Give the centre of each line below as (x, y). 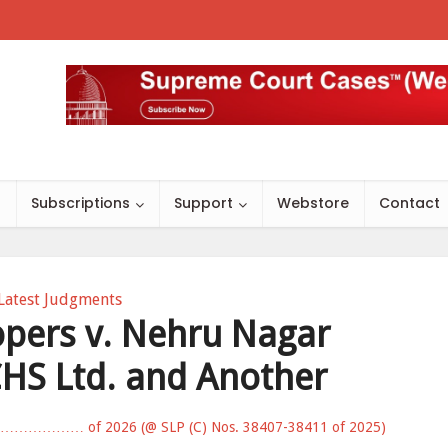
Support (203, 203)
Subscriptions (80, 203)
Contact (409, 203)
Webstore (313, 203)
